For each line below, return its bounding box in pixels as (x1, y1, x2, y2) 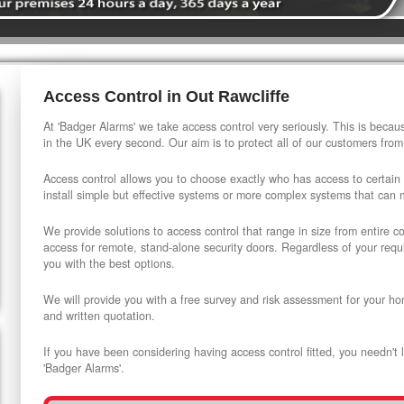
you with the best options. (43, 255, 175, 271)
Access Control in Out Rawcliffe (43, 87, 289, 106)
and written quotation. (43, 308, 155, 324)
